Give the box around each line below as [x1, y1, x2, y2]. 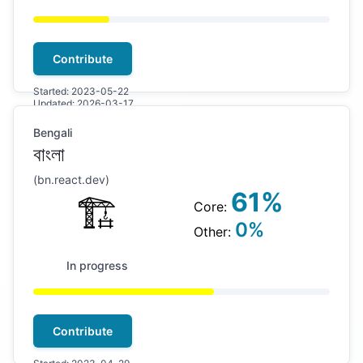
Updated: [33, 97, 77, 109]
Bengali [33, 126, 72, 139]
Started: [33, 85, 71, 97]
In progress [66, 258, 128, 272]
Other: [193, 224, 235, 240]
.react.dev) [51, 173, 109, 186]
